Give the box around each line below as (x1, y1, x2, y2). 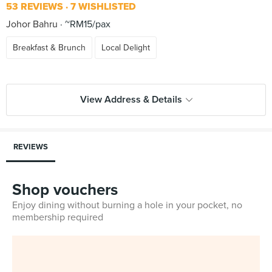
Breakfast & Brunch (13, 42, 86, 53)
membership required (12, 211, 103, 223)
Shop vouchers (12, 180, 118, 199)
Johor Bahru (6, 18, 58, 30)
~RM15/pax (63, 18, 110, 30)
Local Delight (101, 42, 150, 53)
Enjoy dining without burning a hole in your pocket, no (12, 199, 242, 211)
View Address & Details (80, 93, 182, 106)
